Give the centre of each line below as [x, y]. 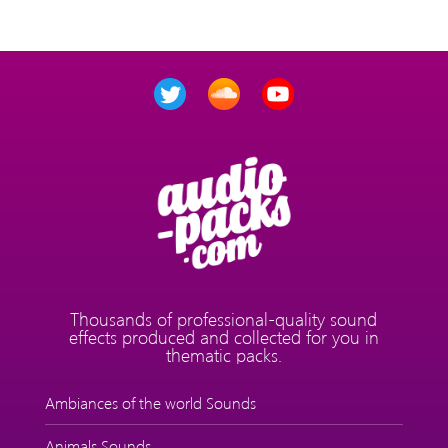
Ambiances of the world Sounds [150, 402]
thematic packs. [223, 354]
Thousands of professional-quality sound [224, 318]
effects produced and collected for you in [223, 336]
